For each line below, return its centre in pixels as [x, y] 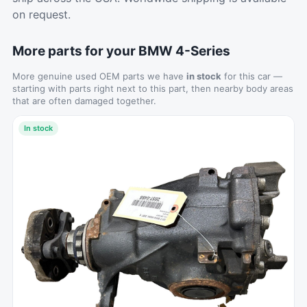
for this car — [252, 76]
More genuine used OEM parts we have [99, 76]
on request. [41, 14]
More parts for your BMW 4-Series [121, 51]
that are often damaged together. [84, 101]
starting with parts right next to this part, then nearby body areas [153, 88]
